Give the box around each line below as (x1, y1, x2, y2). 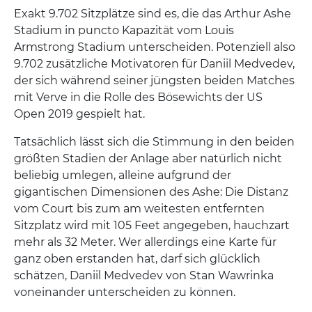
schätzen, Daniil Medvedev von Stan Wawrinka (14, 269, 274, 282)
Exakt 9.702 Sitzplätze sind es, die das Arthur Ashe (14, 7, 291, 20)
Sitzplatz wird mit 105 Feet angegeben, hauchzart (14, 219, 290, 232)
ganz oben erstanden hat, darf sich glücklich (14, 252, 260, 265)
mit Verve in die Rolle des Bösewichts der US (14, 91, 263, 104)
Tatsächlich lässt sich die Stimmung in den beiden (14, 135, 295, 148)
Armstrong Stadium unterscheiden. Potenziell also (14, 40, 295, 54)
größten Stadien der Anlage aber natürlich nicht (14, 152, 282, 165)
